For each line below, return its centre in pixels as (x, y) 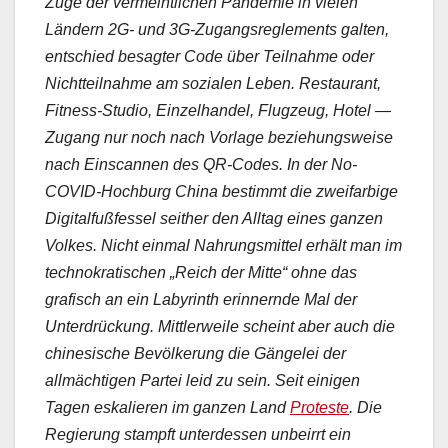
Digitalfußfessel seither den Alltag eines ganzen (214, 219)
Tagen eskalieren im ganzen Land (167, 408)
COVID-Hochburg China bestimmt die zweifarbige (221, 192)
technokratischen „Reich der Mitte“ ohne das (201, 273)
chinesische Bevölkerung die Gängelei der (195, 354)
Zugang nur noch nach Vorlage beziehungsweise (219, 138)
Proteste (319, 408)
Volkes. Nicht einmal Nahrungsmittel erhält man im (223, 246)
